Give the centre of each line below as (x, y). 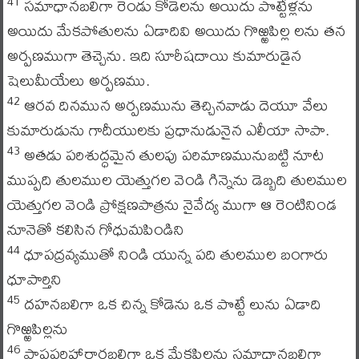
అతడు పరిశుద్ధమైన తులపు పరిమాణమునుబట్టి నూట (171, 154)
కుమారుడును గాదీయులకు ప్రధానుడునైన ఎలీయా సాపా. (168, 129)
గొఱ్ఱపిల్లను (37, 328)
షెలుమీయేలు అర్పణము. (78, 80)
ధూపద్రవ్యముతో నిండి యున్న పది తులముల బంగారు (174, 254)
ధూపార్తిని (34, 278)
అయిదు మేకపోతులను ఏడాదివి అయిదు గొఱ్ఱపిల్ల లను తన (176, 30)
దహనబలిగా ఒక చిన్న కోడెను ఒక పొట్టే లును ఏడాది (170, 303)
